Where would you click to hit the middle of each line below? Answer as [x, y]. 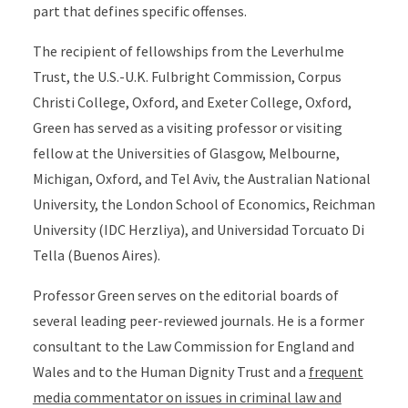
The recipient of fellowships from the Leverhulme [188, 51]
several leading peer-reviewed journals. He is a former [198, 321]
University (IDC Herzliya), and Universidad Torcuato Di [198, 230]
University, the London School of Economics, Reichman [204, 204]
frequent [336, 372]
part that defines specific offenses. [139, 11]
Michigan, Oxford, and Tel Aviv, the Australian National [201, 179]
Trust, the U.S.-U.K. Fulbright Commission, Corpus [187, 77]
